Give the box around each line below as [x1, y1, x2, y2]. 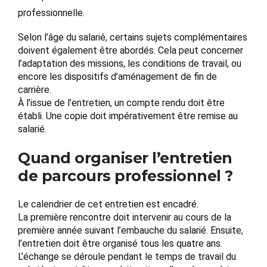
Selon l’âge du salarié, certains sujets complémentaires [18, 32, 247, 44]
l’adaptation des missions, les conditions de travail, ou [18, 58, 241, 70]
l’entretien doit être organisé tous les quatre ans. [18, 238, 222, 250]
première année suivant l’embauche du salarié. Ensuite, [18, 225, 243, 237]
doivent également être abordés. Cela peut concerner [18, 45, 243, 57]
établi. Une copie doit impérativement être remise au [18, 110, 238, 122]
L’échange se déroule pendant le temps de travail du [18, 251, 236, 263]
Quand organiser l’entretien [18, 149, 232, 167]
